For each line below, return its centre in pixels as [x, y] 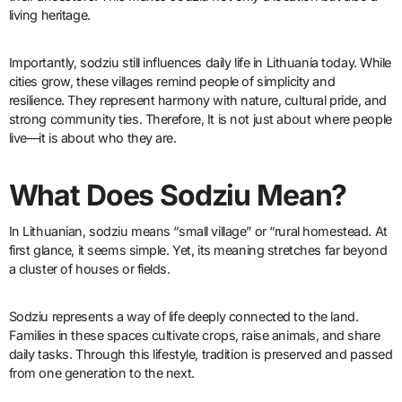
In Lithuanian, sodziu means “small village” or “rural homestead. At [198, 231]
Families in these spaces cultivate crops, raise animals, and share [194, 335]
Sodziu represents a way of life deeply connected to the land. [184, 316]
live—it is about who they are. [92, 138]
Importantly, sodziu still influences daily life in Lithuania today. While [200, 63]
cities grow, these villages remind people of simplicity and [172, 82]
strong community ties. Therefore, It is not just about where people [200, 119]
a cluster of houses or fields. [89, 268]
